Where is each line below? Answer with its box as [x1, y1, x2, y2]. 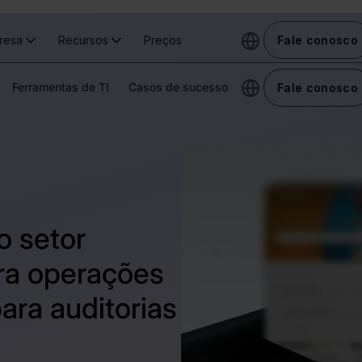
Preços [143, 32, 182, 47]
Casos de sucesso [128, 79, 228, 94]
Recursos [57, 32, 108, 47]
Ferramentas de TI [12, 79, 109, 94]
